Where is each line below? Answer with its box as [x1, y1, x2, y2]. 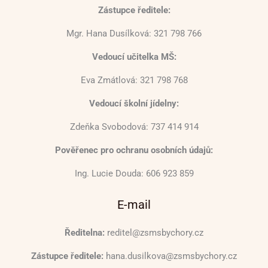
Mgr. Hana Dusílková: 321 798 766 [66, 28, 202, 39]
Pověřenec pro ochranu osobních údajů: [55, 144, 213, 156]
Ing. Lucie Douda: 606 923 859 [74, 167, 194, 179]
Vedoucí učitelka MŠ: [92, 51, 176, 62]
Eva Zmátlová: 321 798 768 [80, 74, 188, 86]
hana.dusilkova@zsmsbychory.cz [103, 250, 237, 261]
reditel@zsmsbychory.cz [105, 227, 203, 238]
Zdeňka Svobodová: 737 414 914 [69, 121, 199, 132]
